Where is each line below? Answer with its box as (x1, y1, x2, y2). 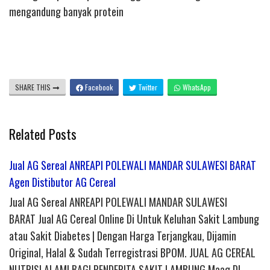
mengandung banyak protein (9, 4, 124, 20)
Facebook (83, 82, 113, 93)
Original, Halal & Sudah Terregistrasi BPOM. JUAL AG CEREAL (9, 245, 256, 261)
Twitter (136, 82, 157, 93)
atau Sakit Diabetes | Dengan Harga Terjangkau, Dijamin (9, 228, 236, 244)
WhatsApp (181, 82, 211, 93)
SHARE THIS (15, 82, 52, 93)
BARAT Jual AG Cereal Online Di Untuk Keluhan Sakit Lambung (9, 211, 259, 227)
